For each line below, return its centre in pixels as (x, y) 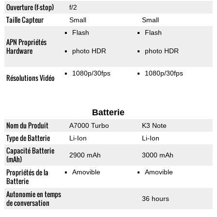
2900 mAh (85, 155)
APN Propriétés (26, 42)
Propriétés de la (27, 172)
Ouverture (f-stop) (30, 7)
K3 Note (154, 126)
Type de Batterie (28, 138)
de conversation (28, 203)
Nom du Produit (27, 125)
